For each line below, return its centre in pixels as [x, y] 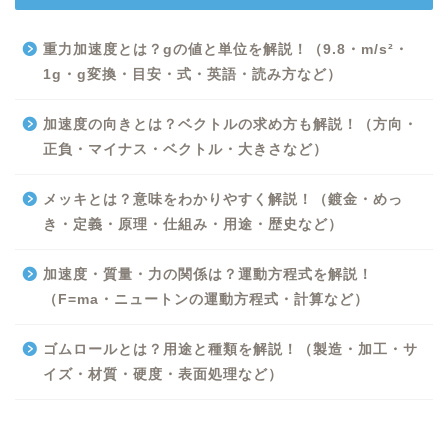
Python [331, 312]
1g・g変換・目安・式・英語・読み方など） [192, 74]
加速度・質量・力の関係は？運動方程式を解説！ [208, 274]
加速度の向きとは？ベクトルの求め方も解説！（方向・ [230, 124]
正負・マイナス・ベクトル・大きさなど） [185, 149]
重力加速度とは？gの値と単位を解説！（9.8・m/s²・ [226, 49]
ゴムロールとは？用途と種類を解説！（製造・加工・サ [230, 349]
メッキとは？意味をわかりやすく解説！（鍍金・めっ [223, 199]
